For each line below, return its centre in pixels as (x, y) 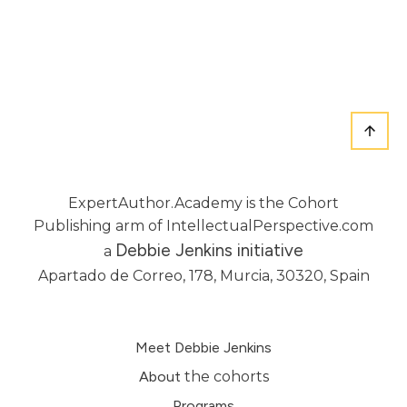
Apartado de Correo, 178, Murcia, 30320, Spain (203, 276)
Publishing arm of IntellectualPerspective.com (203, 226)
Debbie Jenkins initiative (209, 250)
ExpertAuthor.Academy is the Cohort (203, 203)
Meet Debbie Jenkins (203, 347)
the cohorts (224, 377)
